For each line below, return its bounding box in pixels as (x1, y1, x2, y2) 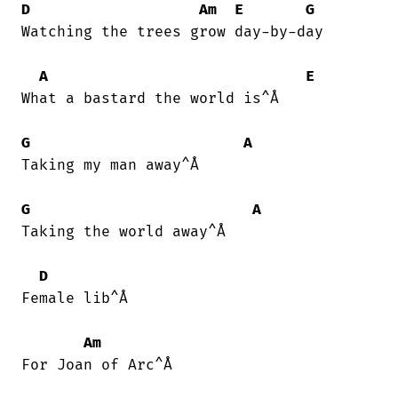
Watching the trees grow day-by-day (21, 23, 323, 42)
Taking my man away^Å (21, 156, 199, 175)
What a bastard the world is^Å (21, 90, 279, 108)
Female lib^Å (21, 290, 128, 308)
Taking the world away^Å (21, 223, 226, 242)
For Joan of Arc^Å (21, 356, 172, 375)
